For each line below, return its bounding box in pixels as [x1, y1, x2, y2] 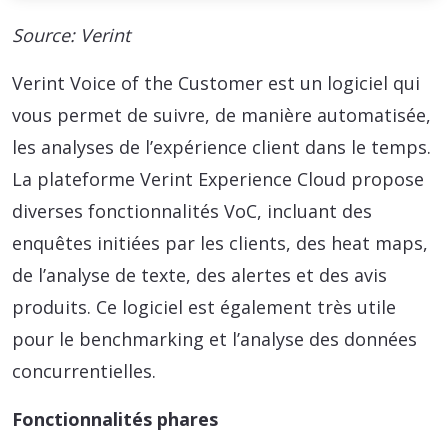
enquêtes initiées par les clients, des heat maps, [12, 230, 428, 255]
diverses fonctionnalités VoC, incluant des [12, 198, 372, 223]
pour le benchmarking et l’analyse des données [12, 326, 417, 351]
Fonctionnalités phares [12, 406, 218, 431]
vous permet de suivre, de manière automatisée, [12, 102, 431, 127]
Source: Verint [12, 22, 130, 47]
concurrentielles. [12, 358, 156, 383]
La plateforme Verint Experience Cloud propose [12, 166, 424, 191]
